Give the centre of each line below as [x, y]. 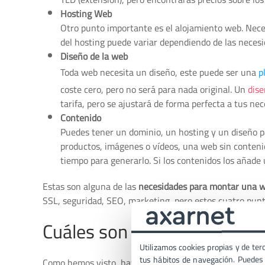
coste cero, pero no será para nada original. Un [154, 89]
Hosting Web [86, 14]
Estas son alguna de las [91, 186]
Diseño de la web [94, 56]
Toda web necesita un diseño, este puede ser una [159, 72]
